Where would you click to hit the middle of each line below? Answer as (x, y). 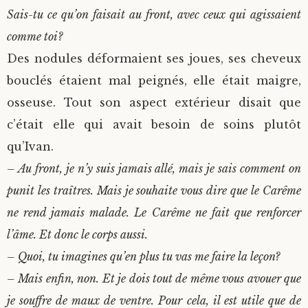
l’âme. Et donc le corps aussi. (77, 235)
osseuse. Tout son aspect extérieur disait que (154, 103)
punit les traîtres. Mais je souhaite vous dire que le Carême (154, 191)
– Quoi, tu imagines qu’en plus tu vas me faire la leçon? (143, 257)
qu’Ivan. (30, 147)
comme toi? (35, 37)
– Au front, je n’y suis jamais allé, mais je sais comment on (154, 169)
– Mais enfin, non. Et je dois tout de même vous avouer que (154, 279)
